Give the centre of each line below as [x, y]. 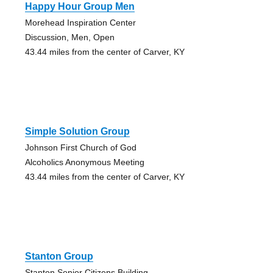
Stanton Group [59, 257]
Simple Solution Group [77, 132]
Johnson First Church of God [80, 148]
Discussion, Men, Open [69, 37]
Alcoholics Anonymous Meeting [84, 162]
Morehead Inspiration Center [80, 23]
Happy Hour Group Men [80, 7]
